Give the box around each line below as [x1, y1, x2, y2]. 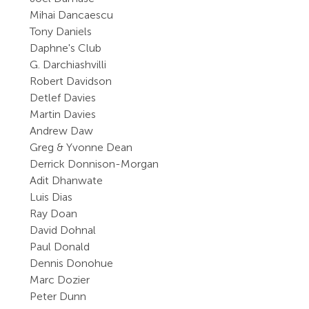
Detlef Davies [30, 91, 97, 104]
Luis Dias [30, 190, 73, 203]
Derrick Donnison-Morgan [30, 157, 159, 170]
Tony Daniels [30, 25, 92, 38]
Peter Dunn [30, 290, 87, 303]
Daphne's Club [30, 41, 102, 54]
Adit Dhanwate [30, 174, 103, 187]
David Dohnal [30, 223, 97, 237]
